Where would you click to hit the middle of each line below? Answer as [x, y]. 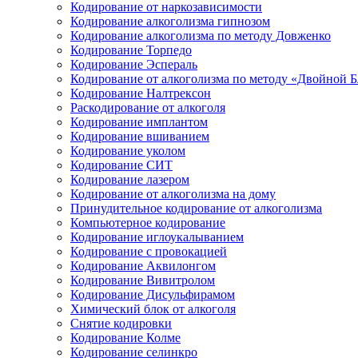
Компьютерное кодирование [148, 223]
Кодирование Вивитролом [143, 280]
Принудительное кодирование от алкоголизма [196, 208]
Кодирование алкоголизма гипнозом [170, 21]
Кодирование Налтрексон [141, 93]
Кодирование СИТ [121, 165]
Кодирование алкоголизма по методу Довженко [201, 36]
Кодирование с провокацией [149, 251]
